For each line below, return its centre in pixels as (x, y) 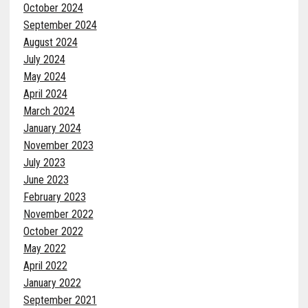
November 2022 (58, 214)
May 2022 (44, 248)
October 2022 (53, 231)
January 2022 (52, 283)
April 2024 (45, 93)
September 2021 (60, 300)
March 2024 (49, 111)
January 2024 (52, 128)
